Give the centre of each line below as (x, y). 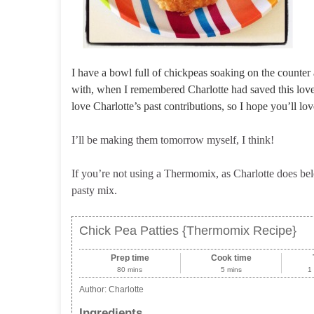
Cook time (231, 258)
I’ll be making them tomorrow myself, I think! (173, 140)
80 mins (130, 269)
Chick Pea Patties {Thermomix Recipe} (188, 231)
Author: (94, 289)
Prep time (130, 258)
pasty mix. (94, 190)
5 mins (231, 269)
